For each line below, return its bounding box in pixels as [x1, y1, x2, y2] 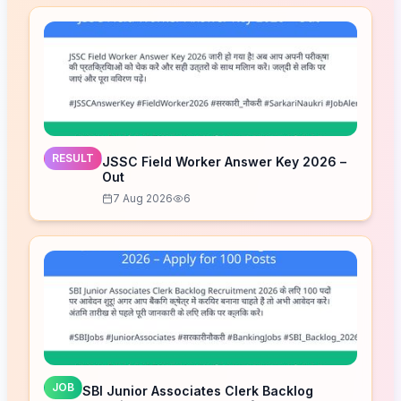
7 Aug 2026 [113, 191, 173, 205]
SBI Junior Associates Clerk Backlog [82, 382, 313, 398]
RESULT [52, 150, 94, 165]
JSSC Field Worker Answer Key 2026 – [102, 153, 346, 169]
